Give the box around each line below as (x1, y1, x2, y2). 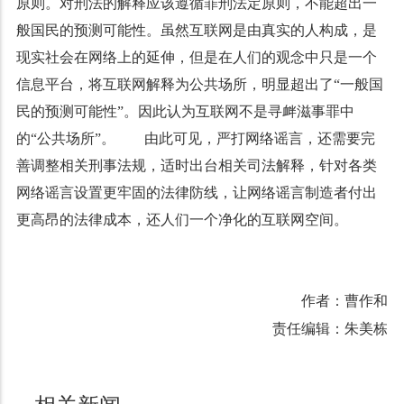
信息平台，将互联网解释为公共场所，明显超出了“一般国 (15, 77, 383, 92)
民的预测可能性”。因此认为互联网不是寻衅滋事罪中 (15, 104, 354, 119)
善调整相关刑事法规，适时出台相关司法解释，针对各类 (15, 158, 377, 173)
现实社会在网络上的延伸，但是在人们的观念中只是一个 (15, 50, 377, 65)
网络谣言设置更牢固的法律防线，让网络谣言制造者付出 (15, 185, 377, 200)
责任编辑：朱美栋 (272, 321, 389, 336)
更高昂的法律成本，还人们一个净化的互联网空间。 (15, 212, 348, 227)
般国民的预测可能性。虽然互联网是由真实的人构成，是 (15, 23, 377, 38)
